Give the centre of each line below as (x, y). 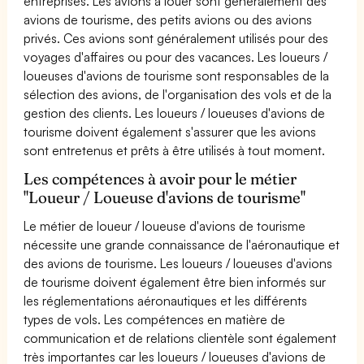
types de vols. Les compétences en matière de (155, 319)
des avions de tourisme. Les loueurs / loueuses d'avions (178, 263)
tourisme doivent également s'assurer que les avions (170, 131)
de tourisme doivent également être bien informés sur (175, 282)
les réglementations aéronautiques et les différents (166, 300)
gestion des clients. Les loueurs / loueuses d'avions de (175, 113)
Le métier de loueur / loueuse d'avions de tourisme (165, 225)
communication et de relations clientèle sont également (180, 338)
